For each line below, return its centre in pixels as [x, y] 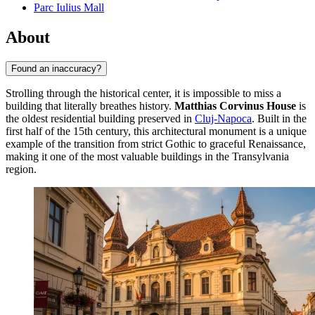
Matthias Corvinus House [235, 105]
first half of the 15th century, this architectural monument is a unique [156, 131]
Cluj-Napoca [223, 118]
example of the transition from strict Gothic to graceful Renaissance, [156, 143]
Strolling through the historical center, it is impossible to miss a [143, 93]
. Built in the [279, 118]
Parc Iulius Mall [69, 8]
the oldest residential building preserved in [100, 118]
